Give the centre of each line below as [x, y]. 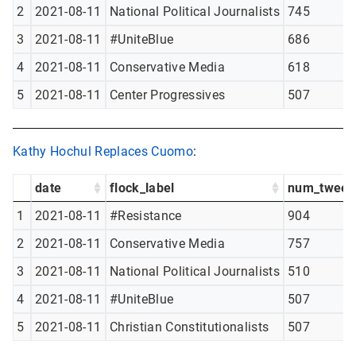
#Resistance [146, 216]
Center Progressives [168, 95]
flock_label [142, 188]
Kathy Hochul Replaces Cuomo [103, 152]
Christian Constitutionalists [190, 327]
